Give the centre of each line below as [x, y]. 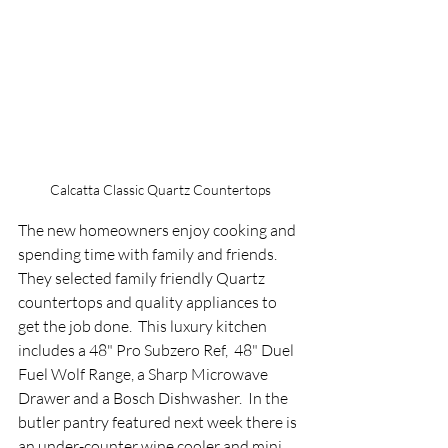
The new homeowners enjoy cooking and [158, 230]
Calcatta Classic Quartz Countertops [160, 190]
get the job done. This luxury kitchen [144, 326]
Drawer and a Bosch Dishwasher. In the [154, 398]
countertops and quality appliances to [149, 302]
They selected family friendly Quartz [143, 278]
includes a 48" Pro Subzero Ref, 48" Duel [157, 350]
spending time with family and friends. [150, 254]
